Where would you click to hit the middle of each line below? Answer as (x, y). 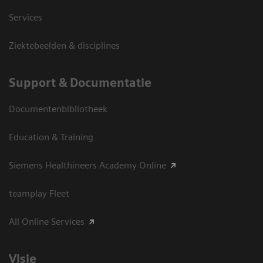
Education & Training (51, 137)
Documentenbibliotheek (58, 109)
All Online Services (47, 221)
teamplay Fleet (39, 193)
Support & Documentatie (80, 82)
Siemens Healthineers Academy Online (87, 165)
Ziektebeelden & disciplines (64, 45)
